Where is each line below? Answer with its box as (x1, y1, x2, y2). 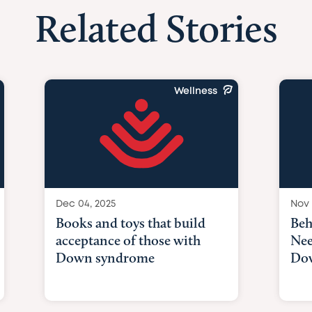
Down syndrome (56, 249, 155, 266)
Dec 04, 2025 (56, 200, 116, 208)
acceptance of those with (56, 232, 201, 249)
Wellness (174, 87, 218, 95)
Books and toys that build (56, 214, 206, 231)
